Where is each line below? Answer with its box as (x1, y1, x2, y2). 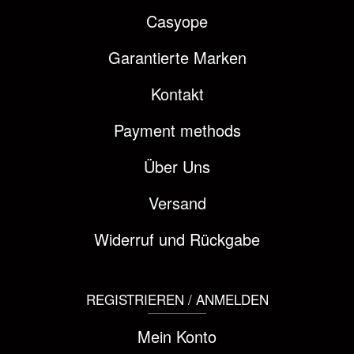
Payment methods (113, 119, 241, 141)
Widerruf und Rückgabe (94, 228, 260, 250)
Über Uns (144, 155, 210, 178)
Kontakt (150, 82, 204, 105)
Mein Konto (137, 325, 217, 348)
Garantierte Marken (107, 46, 247, 69)
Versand (148, 191, 206, 214)
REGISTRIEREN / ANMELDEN (85, 289, 269, 309)
